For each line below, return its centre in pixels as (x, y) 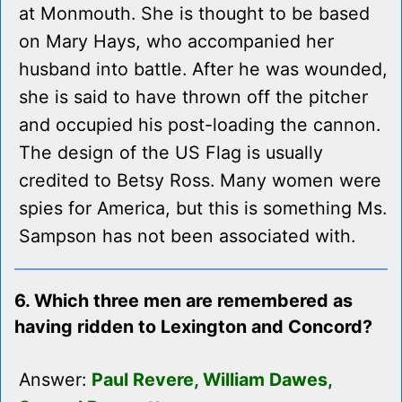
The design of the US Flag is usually (171, 153)
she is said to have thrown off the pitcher (193, 97)
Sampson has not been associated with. (187, 236)
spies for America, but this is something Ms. (203, 209)
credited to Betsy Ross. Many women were (200, 181)
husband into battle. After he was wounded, (203, 70)
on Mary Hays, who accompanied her (176, 42)
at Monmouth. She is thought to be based (194, 14)
